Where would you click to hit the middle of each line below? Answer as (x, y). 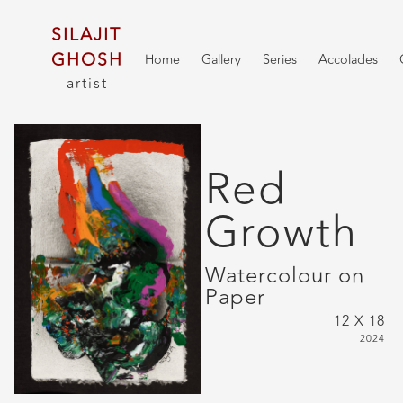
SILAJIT (86, 36)
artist (87, 84)
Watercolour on (285, 276)
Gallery (221, 60)
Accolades (348, 60)
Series (279, 60)
